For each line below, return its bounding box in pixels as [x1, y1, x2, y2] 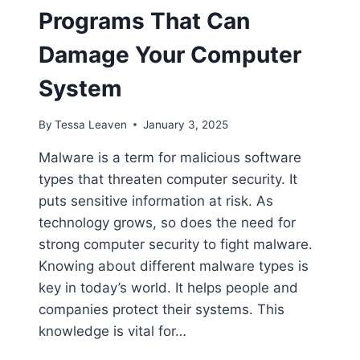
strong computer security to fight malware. [39, 235, 313, 252]
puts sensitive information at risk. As [39, 192, 273, 209]
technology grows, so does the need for [39, 214, 296, 231]
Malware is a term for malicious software [39, 149, 301, 166]
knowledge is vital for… [39, 322, 186, 339]
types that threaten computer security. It [39, 170, 297, 187]
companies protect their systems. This [39, 301, 284, 317]
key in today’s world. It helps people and [39, 279, 298, 296]
